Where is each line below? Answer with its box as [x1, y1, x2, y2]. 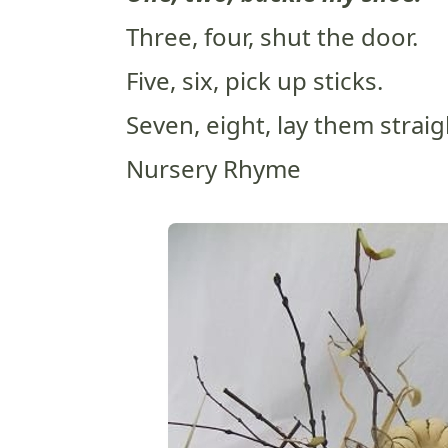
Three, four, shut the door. [126, 20, 418, 53]
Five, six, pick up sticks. [126, 64, 383, 97]
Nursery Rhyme [126, 152, 301, 185]
